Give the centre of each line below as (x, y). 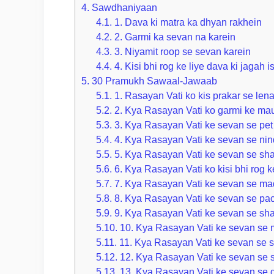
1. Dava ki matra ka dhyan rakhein (187, 22)
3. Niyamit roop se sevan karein (182, 52)
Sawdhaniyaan (123, 8)
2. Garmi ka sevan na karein (174, 37)
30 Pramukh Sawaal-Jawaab (153, 81)
